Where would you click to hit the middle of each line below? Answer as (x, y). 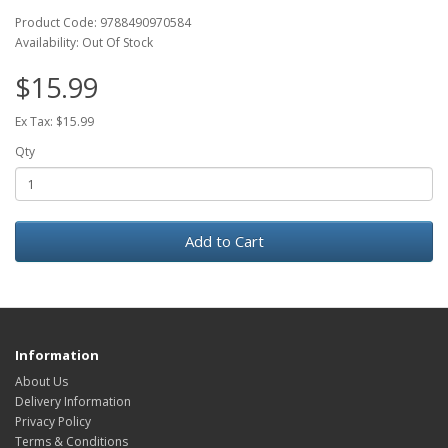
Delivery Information (73, 401)
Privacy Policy (53, 421)
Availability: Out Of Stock (84, 42)
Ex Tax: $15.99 (54, 121)
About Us (41, 381)
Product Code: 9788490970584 (103, 22)
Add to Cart (224, 241)
